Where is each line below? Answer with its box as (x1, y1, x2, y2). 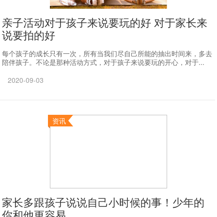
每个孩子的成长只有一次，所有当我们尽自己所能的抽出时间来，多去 (2, 48, 213, 58)
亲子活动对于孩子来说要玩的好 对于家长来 (2, 15, 208, 30)
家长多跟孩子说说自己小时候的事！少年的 (2, 194, 205, 209)
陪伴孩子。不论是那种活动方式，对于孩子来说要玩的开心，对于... (2, 57, 205, 67)
